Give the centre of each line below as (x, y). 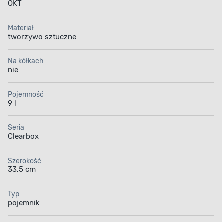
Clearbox (23, 137)
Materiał (21, 28)
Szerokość (25, 161)
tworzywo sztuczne (42, 37)
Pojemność (26, 95)
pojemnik (24, 203)
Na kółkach (26, 61)
